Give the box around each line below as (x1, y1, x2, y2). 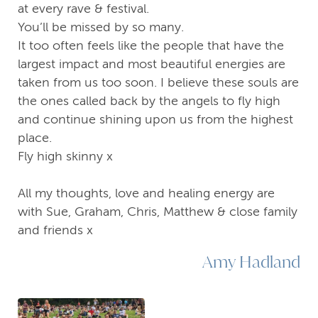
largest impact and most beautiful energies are (18, 56, 285, 71)
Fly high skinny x (18, 148, 113, 163)
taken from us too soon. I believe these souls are (18, 75, 299, 89)
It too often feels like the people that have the (18, 38, 284, 53)
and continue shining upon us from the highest (18, 111, 293, 126)
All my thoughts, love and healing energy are (18, 185, 275, 200)
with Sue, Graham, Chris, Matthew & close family (18, 204, 297, 219)
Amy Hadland (202, 250, 300, 272)
